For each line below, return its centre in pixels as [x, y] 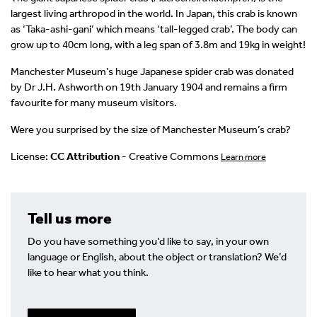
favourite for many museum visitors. [94, 102]
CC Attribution [85, 156]
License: [30, 156]
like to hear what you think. [88, 272]
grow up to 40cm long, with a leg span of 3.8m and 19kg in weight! [158, 44]
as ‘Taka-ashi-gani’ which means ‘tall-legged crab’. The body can [154, 29]
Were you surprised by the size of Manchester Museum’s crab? [151, 129]
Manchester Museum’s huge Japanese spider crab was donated [152, 71]
